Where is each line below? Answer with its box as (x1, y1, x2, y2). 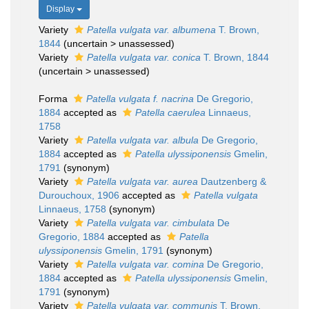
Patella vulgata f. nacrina (86, 93, 194, 104)
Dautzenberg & (198, 176, 266, 187)
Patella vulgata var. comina (87, 259, 204, 270)
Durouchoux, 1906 (39, 190, 119, 201)
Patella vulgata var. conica (87, 52, 201, 63)
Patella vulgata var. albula (87, 134, 199, 146)
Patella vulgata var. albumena (87, 24, 216, 35)
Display (46, 4, 77, 14)
